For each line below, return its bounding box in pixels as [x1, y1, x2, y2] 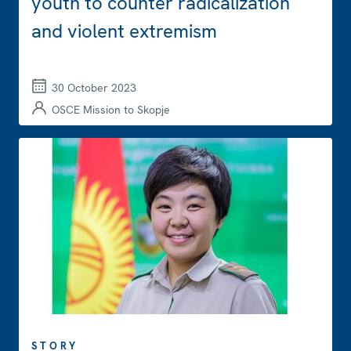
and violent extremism [31, 18, 217, 43]
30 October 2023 [52, 80, 136, 95]
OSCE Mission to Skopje [52, 102, 170, 117]
